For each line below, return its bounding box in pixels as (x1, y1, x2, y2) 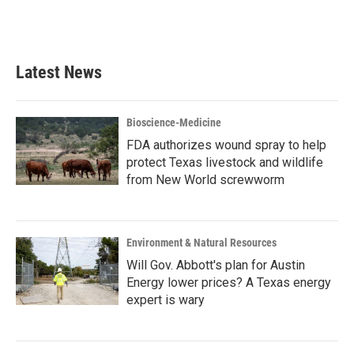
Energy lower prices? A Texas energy (126, 275, 331, 290)
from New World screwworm (126, 172, 284, 187)
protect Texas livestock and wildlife (126, 155, 323, 170)
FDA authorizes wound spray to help (126, 137, 326, 153)
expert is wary (126, 292, 205, 307)
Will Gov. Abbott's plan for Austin (126, 258, 305, 273)
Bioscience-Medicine (126, 116, 221, 129)
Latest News (16, 62, 102, 82)
